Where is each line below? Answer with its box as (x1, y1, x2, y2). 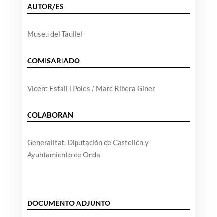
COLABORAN (27, 110, 73, 120)
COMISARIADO (27, 56, 80, 65)
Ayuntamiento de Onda (27, 150, 100, 159)
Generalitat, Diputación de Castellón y (27, 138, 149, 147)
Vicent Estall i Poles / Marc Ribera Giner (27, 84, 155, 93)
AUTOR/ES (27, 2, 63, 11)
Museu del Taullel (27, 30, 82, 39)
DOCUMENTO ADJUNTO (27, 199, 110, 208)
